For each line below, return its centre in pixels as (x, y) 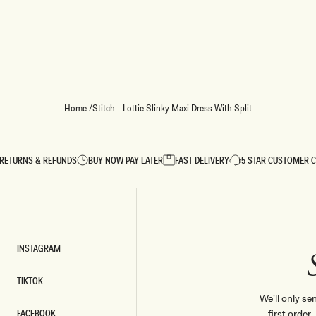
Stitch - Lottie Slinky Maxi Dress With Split (172, 108)
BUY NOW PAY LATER (126, 160)
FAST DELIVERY (202, 160)
